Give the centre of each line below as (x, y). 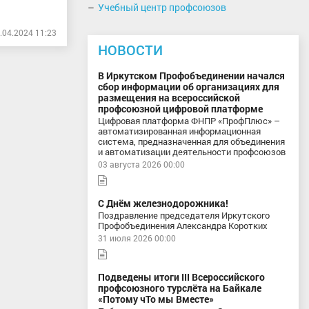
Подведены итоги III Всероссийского (181, 277)
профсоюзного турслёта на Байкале (180, 288)
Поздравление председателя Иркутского (184, 215)
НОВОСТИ (130, 50)
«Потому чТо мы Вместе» (156, 299)
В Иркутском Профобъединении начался (191, 76)
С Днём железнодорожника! (163, 203)
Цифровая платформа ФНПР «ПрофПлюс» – (189, 121)
